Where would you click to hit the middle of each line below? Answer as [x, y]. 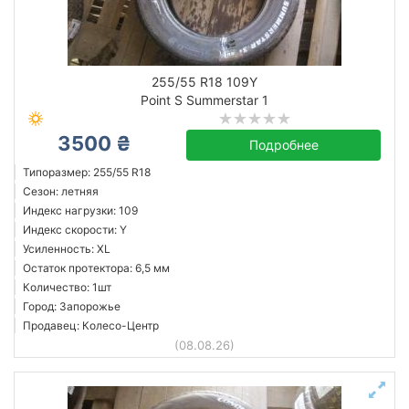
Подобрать [289, 42]
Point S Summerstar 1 [204, 100]
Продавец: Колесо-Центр [91, 325]
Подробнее [283, 145]
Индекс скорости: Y [75, 230]
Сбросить [57, 42]
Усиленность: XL [67, 249]
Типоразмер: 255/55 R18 [87, 172]
